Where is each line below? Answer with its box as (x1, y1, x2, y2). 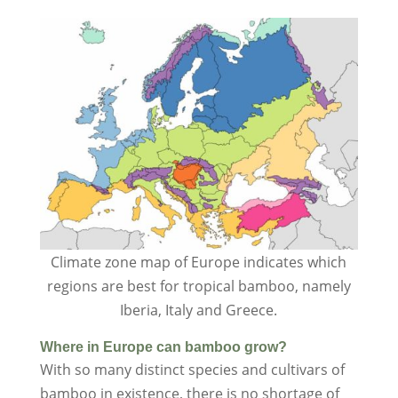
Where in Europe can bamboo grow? (39, 338, 287, 354)
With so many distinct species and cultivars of (39, 359, 345, 379)
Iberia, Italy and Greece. (120, 299, 278, 320)
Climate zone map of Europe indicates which (51, 251, 347, 272)
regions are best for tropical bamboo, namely (46, 275, 351, 296)
